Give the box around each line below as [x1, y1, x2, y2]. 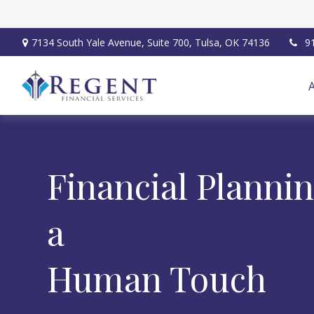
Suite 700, [146, 35, 192, 49]
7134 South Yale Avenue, [31, 35, 147, 49]
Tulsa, [194, 35, 222, 49]
